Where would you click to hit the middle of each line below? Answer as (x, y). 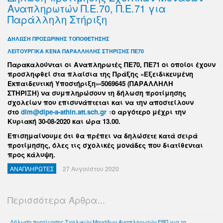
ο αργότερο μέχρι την (149, 112)
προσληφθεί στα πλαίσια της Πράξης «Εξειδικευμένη (100, 74)
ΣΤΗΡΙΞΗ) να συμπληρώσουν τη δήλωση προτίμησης (97, 93)
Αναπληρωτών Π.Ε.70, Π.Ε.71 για (87, 8)
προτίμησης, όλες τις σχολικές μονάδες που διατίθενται (105, 145)
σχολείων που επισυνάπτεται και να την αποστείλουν (101, 102)
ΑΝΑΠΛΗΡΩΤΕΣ (32, 168)
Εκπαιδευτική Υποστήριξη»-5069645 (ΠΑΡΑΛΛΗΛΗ (90, 83)
